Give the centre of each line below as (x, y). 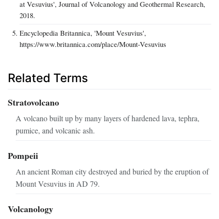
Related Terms (48, 78)
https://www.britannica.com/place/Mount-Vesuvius (93, 44)
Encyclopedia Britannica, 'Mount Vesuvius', (83, 33)
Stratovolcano (33, 102)
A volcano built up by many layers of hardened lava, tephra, (108, 118)
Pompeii (23, 156)
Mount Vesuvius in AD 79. (58, 184)
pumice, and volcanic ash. (55, 131)
